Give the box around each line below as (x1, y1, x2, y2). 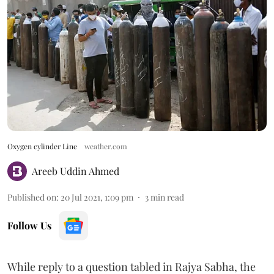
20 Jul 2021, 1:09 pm (61, 191, 133, 203)
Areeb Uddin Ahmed (32, 164, 119, 177)
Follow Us (7, 218, 51, 232)
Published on (7, 191, 56, 203)
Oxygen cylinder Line (7, 141, 77, 151)
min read (150, 191, 184, 203)
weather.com (84, 141, 127, 151)
